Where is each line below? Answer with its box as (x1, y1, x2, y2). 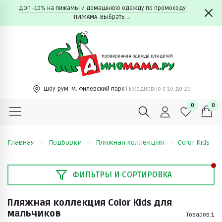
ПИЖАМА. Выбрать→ (74, 13, 131, 21)
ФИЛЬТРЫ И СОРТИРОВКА (72, 169, 172, 180)
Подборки (49, 138, 82, 147)
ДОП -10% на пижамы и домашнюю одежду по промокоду (19, 4, 186, 12)
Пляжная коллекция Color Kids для (7, 197, 172, 208)
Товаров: (186, 211, 211, 219)
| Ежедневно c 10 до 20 (125, 85, 191, 93)
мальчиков (7, 208, 61, 219)
